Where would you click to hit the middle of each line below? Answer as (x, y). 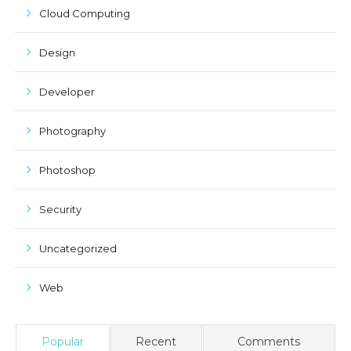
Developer (67, 92)
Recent (156, 342)
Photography (72, 131)
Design (57, 52)
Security (60, 209)
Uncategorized (78, 248)
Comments (269, 342)
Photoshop (67, 170)
